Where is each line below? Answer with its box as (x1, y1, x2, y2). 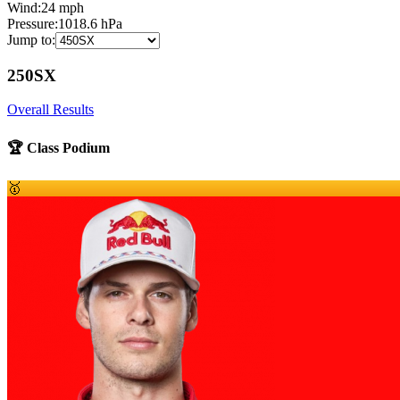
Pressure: (7, 16, 58, 31)
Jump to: (7, 32, 55, 47)
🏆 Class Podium (7, 139, 110, 155)
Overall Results (7, 102, 94, 118)
